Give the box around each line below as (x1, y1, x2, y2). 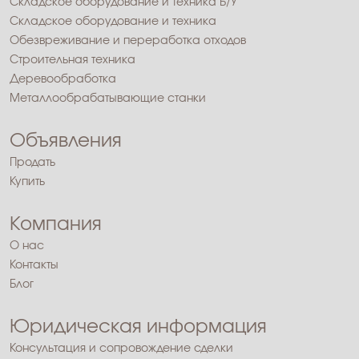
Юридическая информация (10, 317, 267, 337)
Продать (10, 157, 55, 169)
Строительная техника (10, 54, 135, 67)
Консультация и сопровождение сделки (10, 343, 233, 355)
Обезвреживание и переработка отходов (10, 35, 246, 47)
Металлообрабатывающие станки (10, 93, 206, 105)
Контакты (10, 260, 58, 272)
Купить (10, 176, 45, 188)
